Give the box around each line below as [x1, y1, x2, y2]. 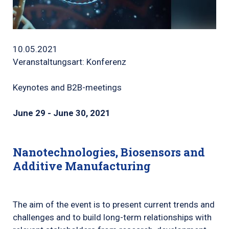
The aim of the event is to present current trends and [13, 199, 215, 210]
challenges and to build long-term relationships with [13, 212, 212, 223]
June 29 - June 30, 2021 [13, 108, 110, 119]
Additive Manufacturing [13, 158, 151, 174]
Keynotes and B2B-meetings [13, 82, 122, 93]
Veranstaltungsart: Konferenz [13, 56, 126, 67]
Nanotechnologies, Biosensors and [13, 145, 205, 160]
